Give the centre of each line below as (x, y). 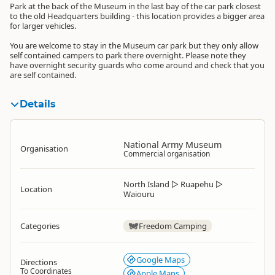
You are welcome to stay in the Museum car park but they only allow (134, 45)
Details (38, 104)
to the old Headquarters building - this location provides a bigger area (137, 16)
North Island (146, 184)
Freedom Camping (172, 226)
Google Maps (161, 260)
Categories (40, 226)
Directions (39, 262)
